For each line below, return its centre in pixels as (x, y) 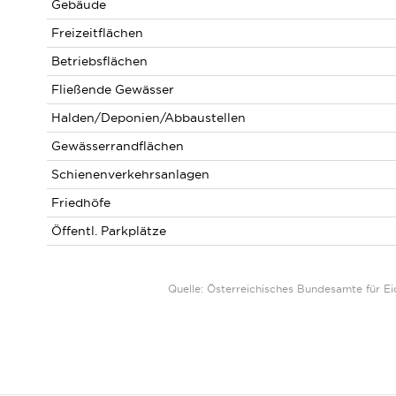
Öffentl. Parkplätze (108, 231)
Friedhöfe (80, 202)
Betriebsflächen (99, 61)
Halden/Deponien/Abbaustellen (148, 118)
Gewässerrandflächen (117, 146)
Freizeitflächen (97, 33)
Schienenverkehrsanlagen (130, 174)
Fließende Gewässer (112, 89)
